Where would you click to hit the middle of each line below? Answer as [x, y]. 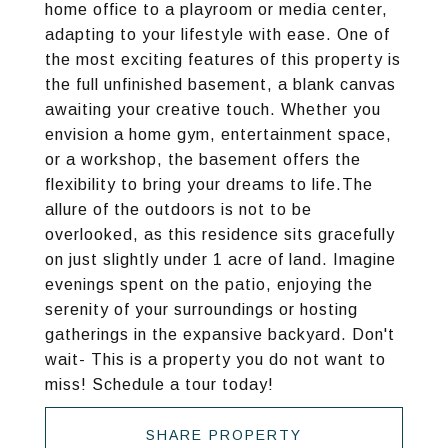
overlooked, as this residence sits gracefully [220, 234]
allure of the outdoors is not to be [178, 209]
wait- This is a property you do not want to [215, 359]
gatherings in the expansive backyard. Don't [220, 334]
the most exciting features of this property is [223, 59]
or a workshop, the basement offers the [203, 159]
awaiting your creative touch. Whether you [213, 109]
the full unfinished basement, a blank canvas [220, 84]
